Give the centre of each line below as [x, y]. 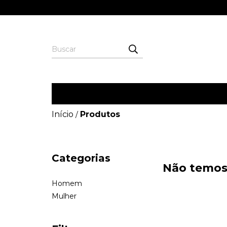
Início [63, 114]
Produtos [100, 114]
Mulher [64, 196]
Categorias [81, 158]
